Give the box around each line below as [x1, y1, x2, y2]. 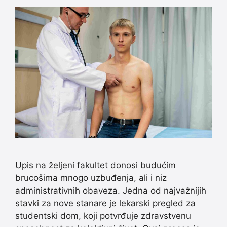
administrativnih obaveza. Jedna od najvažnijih [15, 185, 206, 196]
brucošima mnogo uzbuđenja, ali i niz [15, 172, 167, 183]
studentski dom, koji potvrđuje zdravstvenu [15, 210, 191, 221]
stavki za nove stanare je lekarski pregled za [15, 198, 196, 208]
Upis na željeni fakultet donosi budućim [15, 160, 176, 170]
